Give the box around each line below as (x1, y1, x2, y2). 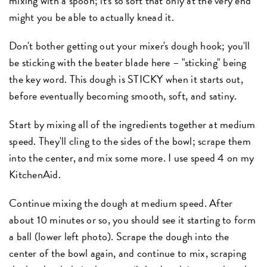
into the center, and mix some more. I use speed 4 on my (9, 149, 254, 166)
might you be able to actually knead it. (9, 8, 174, 25)
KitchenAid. (9, 166, 61, 182)
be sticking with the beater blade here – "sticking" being (9, 54, 247, 70)
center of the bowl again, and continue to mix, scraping (9, 244, 247, 261)
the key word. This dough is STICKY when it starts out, (9, 70, 243, 87)
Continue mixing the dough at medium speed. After (9, 194, 233, 211)
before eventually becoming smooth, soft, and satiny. (9, 87, 237, 104)
